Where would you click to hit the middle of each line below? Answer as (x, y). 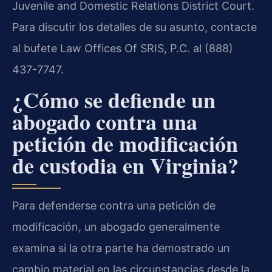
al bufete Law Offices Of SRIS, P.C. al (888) (123, 48)
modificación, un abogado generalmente (116, 227)
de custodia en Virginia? (125, 165)
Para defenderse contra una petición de (114, 206)
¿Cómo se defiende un (114, 100)
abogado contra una (105, 122)
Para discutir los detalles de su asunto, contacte (134, 27)
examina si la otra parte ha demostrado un (121, 248)
